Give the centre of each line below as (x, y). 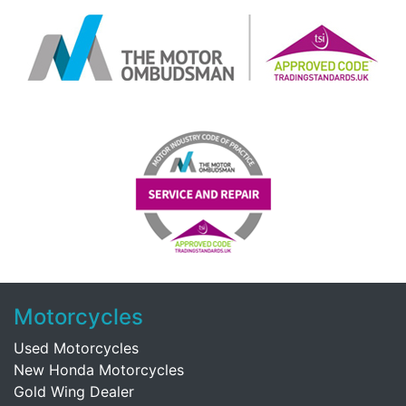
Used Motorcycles (76, 348)
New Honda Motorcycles (99, 370)
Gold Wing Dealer (74, 391)
